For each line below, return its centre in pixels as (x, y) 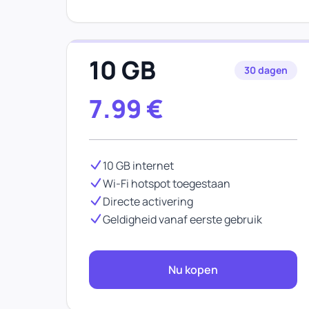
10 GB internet (138, 166)
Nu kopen (193, 270)
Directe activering (148, 201)
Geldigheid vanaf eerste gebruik (182, 219)
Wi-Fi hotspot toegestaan (167, 183)
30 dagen (266, 70)
